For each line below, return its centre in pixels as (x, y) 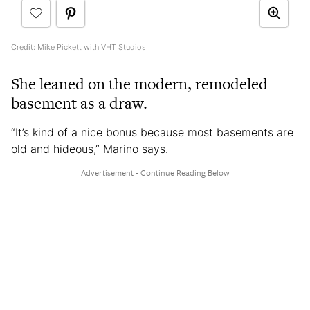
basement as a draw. (81, 103)
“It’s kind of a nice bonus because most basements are (152, 132)
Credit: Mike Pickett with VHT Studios (79, 47)
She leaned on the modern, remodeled (139, 83)
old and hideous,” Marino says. (90, 148)
